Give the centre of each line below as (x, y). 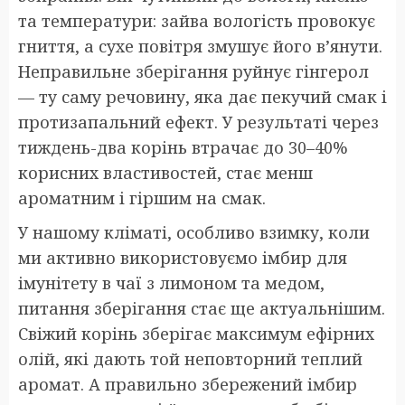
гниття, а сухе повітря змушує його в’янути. (200, 47)
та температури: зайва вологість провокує (197, 21)
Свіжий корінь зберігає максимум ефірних (196, 334)
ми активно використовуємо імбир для (183, 258)
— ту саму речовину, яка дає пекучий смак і (202, 97)
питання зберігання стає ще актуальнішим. (202, 309)
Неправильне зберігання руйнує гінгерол (193, 72)
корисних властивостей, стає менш (165, 173)
